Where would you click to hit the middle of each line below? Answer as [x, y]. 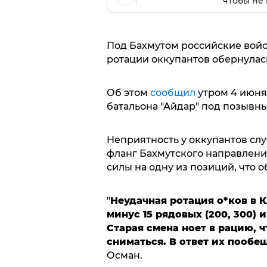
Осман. [124, 255]
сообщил [173, 92]
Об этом [128, 92]
